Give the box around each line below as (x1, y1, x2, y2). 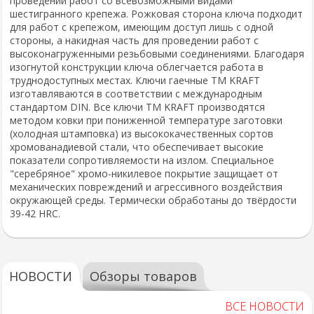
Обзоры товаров (90, 268, 197, 285)
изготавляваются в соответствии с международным (10, 87, 262, 100)
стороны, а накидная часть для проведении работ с (10, 34, 259, 47)
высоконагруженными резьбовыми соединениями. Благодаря (10, 47, 304, 60)
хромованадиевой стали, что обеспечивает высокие (10, 140, 264, 153)
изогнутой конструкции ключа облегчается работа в (10, 60, 264, 74)
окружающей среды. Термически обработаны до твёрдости (10, 193, 296, 207)
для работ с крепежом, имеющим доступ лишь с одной (10, 20, 273, 34)
